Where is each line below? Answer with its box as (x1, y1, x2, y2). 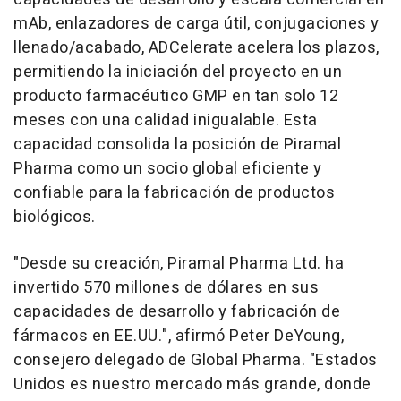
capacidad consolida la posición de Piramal (13, 132, 341, 157)
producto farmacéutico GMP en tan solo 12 (13, 83, 338, 108)
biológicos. (13, 204, 96, 229)
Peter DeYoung (229, 323, 341, 348)
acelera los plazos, (233, 35, 380, 60)
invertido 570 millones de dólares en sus (13, 275, 319, 300)
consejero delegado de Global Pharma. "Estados (13, 347, 378, 372)
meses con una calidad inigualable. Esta (13, 107, 318, 132)
